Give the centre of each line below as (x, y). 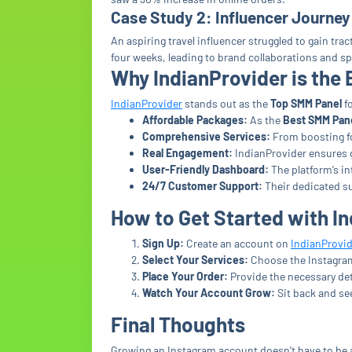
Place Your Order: (185, 276)
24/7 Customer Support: (202, 186)
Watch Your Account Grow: (209, 293)
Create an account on (236, 243)
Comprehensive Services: (206, 136)
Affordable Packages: (195, 120)
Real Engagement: (187, 153)
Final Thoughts (178, 324)
